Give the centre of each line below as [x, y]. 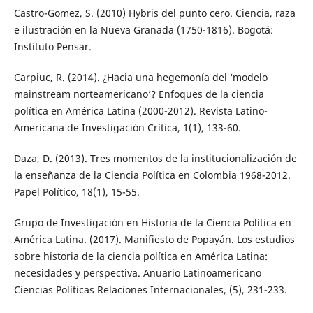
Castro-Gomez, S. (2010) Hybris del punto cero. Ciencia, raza [154, 13]
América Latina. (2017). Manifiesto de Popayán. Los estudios [154, 239]
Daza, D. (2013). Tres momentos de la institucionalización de [155, 158]
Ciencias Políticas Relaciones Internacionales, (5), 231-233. [150, 289]
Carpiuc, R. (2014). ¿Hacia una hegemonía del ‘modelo [140, 77]
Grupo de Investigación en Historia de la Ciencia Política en [152, 222]
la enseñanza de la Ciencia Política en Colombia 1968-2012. [152, 175]
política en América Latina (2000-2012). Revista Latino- [140, 110]
